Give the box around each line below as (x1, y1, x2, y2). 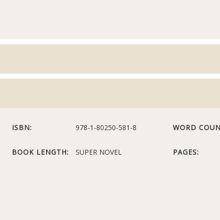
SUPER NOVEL (76, 147, 122, 157)
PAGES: (172, 147, 199, 157)
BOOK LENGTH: (12, 147, 69, 157)
